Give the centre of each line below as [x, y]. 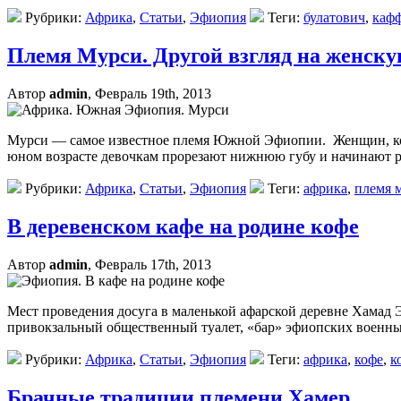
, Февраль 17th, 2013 [149, 264]
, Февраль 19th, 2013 [149, 94]
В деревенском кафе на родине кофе [183, 227]
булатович [334, 18]
